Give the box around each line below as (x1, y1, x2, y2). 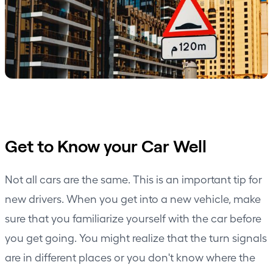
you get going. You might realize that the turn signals (5, 231, 267, 244)
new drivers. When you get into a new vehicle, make (5, 192, 261, 205)
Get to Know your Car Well (5, 135, 207, 156)
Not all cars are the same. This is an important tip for (5, 172, 262, 185)
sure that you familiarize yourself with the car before (5, 211, 261, 224)
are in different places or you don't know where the (5, 250, 255, 263)
